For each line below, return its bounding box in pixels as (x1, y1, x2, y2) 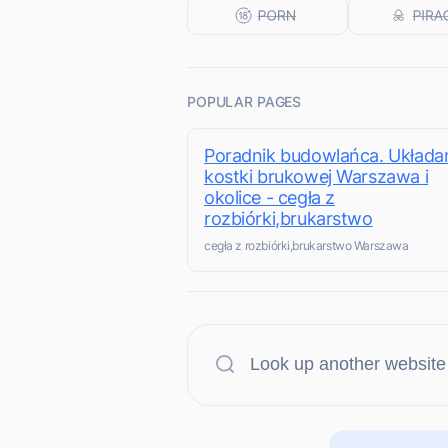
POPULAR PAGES (187, 93, 302, 110)
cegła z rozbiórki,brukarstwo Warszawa (204, 238, 409, 253)
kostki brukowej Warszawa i (204, 166, 429, 187)
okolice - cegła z (204, 187, 335, 208)
